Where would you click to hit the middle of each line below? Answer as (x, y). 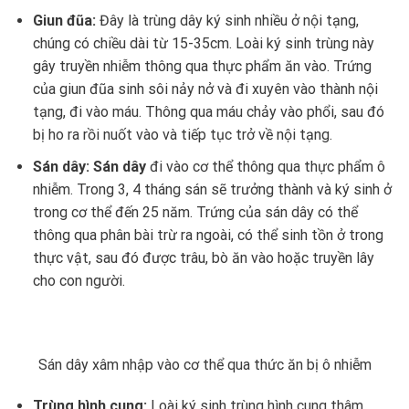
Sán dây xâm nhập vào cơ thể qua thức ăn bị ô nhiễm (204, 364)
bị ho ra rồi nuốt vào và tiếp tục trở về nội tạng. (182, 135)
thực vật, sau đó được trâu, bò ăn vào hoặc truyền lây (203, 257)
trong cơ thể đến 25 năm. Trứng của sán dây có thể (195, 212)
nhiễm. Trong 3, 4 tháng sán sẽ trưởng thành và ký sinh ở (212, 189)
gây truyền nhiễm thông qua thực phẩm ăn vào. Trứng (202, 67)
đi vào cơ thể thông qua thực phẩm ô (267, 166)
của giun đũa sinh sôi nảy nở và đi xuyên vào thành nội (205, 89)
